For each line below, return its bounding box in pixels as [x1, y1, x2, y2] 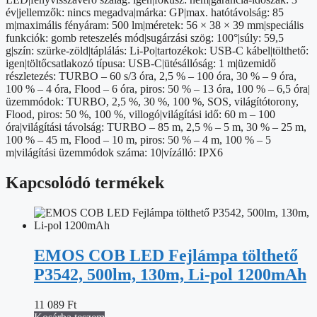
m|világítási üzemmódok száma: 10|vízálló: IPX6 [6, 146, 223, 159]
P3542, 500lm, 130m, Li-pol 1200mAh [34, 265, 306, 284]
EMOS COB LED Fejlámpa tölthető [34, 246, 298, 265]
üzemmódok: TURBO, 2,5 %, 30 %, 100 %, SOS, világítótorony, [6, 96, 299, 108]
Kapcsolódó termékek [6, 173, 164, 192]
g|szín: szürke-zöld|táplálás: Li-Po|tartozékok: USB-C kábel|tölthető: [6, 45, 309, 57]
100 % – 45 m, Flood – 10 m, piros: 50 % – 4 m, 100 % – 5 [6, 134, 271, 146]
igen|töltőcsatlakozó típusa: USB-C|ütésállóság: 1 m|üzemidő [6, 57, 276, 70]
